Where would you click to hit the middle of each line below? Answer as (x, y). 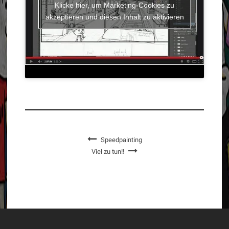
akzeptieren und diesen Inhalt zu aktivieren (114, 17)
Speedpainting (121, 140)
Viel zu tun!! (108, 152)
